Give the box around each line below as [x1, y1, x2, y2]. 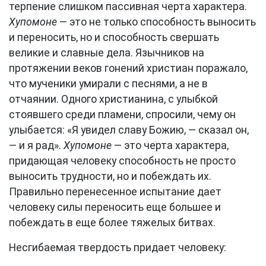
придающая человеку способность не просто [9, 155, 236, 167]
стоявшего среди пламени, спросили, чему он [9, 109, 236, 121]
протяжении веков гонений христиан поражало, [9, 62, 248, 74]
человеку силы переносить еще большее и [9, 201, 221, 213]
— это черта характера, [112, 140, 229, 151]
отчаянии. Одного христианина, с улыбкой [9, 93, 218, 105]
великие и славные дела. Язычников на [9, 47, 204, 59]
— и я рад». [9, 140, 64, 151]
